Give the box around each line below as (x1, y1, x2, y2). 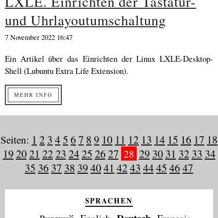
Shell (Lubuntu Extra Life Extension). (5, 65, 128, 76)
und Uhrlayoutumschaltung (5, 11, 166, 29)
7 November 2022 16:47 (5, 33, 73, 42)
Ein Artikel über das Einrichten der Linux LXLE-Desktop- (5, 53, 213, 64)
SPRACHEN (85, 195, 133, 206)
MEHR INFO (14, 91, 53, 98)
